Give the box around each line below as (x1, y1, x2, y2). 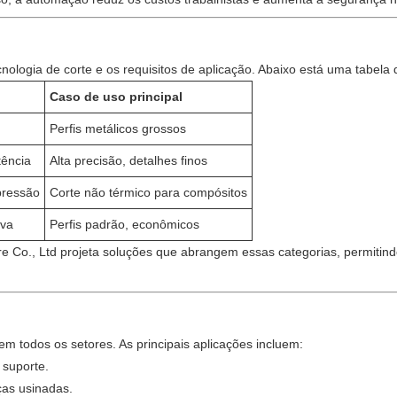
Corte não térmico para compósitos (50, 185, 247, 199)
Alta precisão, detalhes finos (50, 153, 207, 167)
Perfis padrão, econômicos (50, 217, 199, 231)
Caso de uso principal (50, 90, 183, 104)
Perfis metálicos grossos (50, 121, 186, 136)
